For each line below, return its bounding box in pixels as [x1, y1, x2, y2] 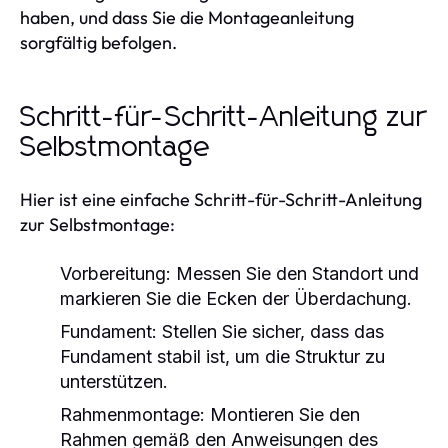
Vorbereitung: [60, 262, 171, 284]
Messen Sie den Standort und [171, 262, 419, 284]
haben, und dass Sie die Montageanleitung [20, 5, 354, 29]
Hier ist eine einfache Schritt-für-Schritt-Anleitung [20, 187, 422, 211]
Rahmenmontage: [60, 403, 205, 425]
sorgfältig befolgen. [20, 30, 177, 54]
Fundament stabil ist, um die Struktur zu [60, 345, 385, 367]
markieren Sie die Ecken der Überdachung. [60, 287, 412, 309]
